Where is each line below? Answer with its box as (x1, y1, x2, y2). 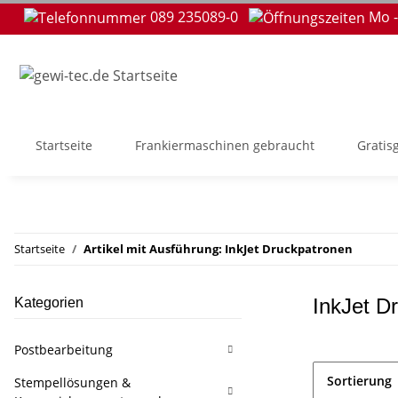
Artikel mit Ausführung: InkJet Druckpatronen (84, 241, 353, 257)
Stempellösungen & (14, 374, 131, 391)
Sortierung (327, 372, 392, 389)
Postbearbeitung (14, 341, 113, 358)
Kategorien (14, 295, 84, 310)
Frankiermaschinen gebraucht (135, 137, 314, 154)
